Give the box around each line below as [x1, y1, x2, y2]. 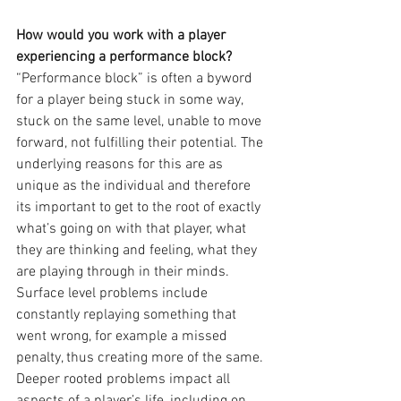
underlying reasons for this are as [16, 156, 226, 175]
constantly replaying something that [16, 306, 240, 325]
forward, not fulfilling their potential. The [16, 134, 267, 153]
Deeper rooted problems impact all [16, 371, 234, 389]
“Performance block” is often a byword [16, 70, 256, 89]
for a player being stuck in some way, [16, 91, 246, 110]
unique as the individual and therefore [16, 177, 254, 196]
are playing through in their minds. [16, 263, 233, 282]
